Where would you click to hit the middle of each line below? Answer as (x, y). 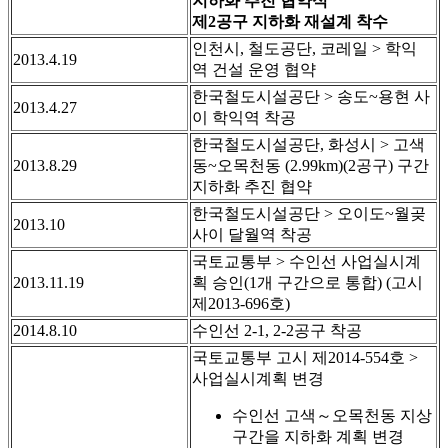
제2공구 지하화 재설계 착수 (290, 22)
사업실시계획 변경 (258, 379)
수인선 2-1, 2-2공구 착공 (277, 331)
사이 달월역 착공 (252, 235)
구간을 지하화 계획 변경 (318, 437)
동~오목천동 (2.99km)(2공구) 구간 (310, 166)
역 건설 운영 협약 (254, 70)
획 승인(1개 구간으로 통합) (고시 (307, 283)
